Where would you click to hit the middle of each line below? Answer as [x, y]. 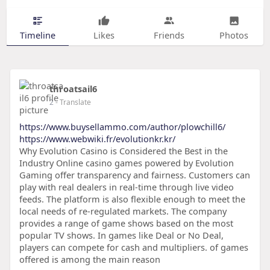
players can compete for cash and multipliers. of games [133, 247]
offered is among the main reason [89, 259]
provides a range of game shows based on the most [126, 223]
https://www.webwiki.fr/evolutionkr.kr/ [97, 139]
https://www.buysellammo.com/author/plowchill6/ [122, 127]
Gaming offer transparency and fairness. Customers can [134, 175]
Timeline [37, 35]
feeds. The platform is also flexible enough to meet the [132, 199]
